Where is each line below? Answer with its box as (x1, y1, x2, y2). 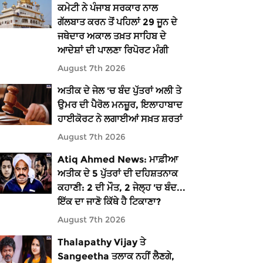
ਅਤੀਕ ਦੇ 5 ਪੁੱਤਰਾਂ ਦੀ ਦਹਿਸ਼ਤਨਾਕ (57, 168, 178, 179)
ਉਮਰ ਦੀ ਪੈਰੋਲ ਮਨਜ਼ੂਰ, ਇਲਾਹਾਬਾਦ (57, 99, 183, 110)
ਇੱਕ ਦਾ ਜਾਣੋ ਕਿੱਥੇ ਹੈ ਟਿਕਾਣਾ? (57, 196, 161, 207)
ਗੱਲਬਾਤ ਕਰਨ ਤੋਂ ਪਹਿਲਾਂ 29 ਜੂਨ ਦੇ (57, 16, 177, 28)
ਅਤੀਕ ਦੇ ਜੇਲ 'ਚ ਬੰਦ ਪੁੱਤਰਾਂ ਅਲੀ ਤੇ (57, 85, 181, 96)
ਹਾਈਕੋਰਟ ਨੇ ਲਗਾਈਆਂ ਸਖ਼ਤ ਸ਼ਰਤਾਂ (57, 113, 183, 124)
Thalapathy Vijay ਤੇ (57, 237, 146, 248)
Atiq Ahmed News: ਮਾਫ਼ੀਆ (57, 154, 178, 165)
